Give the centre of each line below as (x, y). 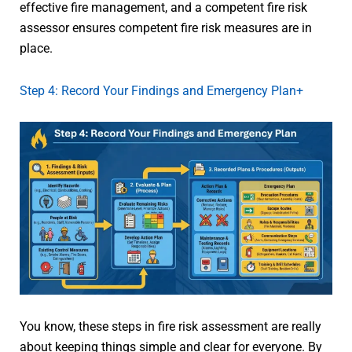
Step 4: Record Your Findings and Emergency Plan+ (161, 91)
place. (36, 49)
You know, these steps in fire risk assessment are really (170, 327)
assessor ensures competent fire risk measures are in (166, 28)
